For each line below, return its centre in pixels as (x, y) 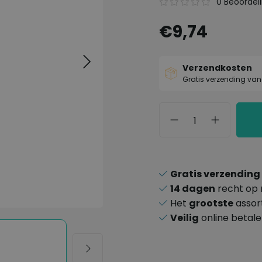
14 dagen (193, 188)
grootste (211, 203)
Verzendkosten (217, 68)
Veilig (185, 218)
